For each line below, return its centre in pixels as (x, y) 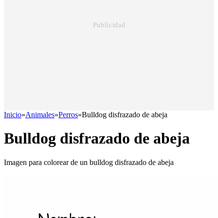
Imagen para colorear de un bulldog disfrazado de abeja (89, 162)
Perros (68, 115)
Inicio (13, 115)
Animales (40, 115)
